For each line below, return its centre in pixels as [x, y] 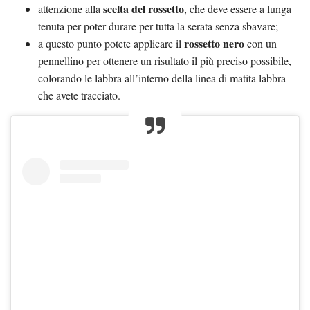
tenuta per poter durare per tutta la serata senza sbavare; [158, 26]
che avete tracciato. [79, 95]
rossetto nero [214, 43]
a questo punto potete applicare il [111, 43]
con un [261, 43]
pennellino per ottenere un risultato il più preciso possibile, [165, 60]
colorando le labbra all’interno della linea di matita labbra [162, 77]
